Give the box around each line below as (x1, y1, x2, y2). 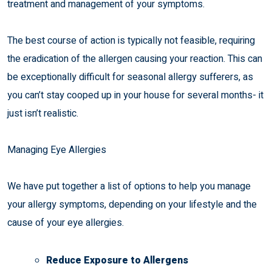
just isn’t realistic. (7, 106, 78, 121)
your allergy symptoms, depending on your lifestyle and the (7, 197, 257, 212)
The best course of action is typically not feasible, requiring (7, 33, 255, 49)
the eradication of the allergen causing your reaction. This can (7, 52, 262, 67)
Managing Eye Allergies (7, 143, 106, 158)
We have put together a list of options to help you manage (7, 179, 251, 194)
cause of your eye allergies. (7, 216, 124, 231)
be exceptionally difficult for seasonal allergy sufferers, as (7, 70, 253, 85)
